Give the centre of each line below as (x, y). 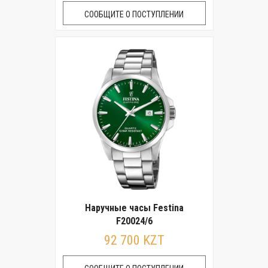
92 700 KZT (134, 240)
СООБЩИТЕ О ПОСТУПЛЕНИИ (134, 14)
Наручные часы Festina (134, 208)
